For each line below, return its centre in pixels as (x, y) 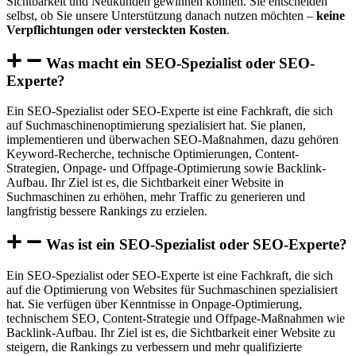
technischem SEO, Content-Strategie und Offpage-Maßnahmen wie (176, 318)
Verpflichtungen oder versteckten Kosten (116, 30)
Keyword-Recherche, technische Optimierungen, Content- (153, 154)
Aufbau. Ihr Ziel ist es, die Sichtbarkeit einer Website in (145, 183)
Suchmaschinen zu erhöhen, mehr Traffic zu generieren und (156, 197)
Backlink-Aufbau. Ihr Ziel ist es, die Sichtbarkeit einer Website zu (171, 332)
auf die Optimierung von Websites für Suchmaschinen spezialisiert (172, 289)
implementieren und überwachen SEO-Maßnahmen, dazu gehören (172, 140)
